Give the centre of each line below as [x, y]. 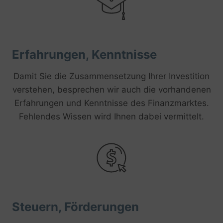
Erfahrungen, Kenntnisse [84, 54]
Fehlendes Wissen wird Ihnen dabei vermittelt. [111, 116]
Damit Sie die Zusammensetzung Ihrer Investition [111, 76]
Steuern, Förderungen [75, 207]
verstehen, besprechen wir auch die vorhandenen [111, 89]
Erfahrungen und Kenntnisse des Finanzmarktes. [111, 103]
